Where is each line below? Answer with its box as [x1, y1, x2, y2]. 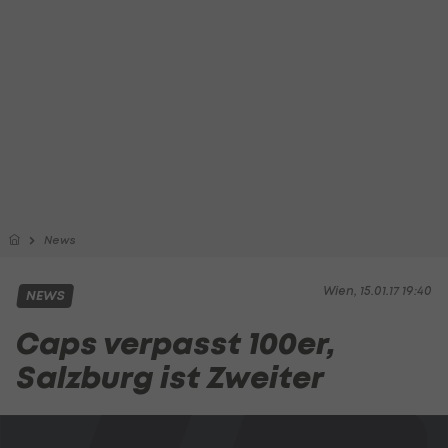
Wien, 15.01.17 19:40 [323, 283, 432, 298]
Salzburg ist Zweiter [16, 357, 324, 398]
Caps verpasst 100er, [16, 323, 335, 364]
